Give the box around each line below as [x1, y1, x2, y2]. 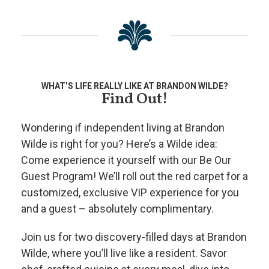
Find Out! [101, 88, 168, 110]
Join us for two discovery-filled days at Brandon [21, 230, 247, 243]
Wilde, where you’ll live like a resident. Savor [21, 246, 227, 259]
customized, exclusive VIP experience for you [21, 186, 239, 199]
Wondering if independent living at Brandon [21, 121, 225, 134]
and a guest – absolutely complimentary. [21, 202, 214, 215]
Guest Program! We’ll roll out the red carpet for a [21, 169, 248, 183]
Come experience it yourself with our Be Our [21, 153, 231, 166]
